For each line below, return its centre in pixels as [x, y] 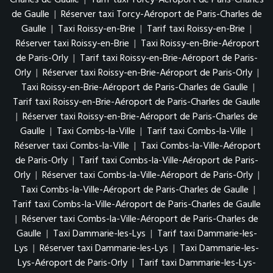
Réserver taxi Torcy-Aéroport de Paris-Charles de [161, 14]
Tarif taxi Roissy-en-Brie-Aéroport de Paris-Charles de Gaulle [136, 102]
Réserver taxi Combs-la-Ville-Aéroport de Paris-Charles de [140, 219]
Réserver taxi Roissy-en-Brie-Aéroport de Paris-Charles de [140, 117]
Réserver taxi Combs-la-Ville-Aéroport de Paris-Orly [147, 175]
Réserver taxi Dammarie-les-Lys [104, 248]
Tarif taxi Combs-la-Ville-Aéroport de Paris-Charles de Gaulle [136, 204]
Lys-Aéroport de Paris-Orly [72, 263]
